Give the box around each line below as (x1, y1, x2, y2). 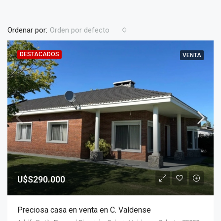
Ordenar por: (7, 25, 47, 35)
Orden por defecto (50, 26, 110, 35)
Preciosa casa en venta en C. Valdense (17, 205, 151, 215)
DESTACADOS (20, 51, 59, 58)
